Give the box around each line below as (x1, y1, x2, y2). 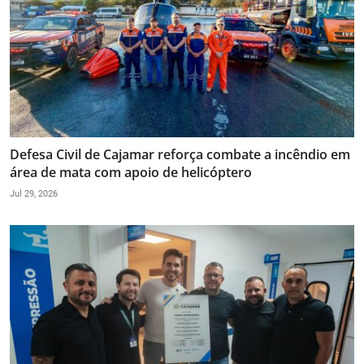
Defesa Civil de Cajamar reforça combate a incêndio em (10, 145, 350, 164)
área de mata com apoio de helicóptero (10, 163, 252, 182)
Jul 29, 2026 (10, 188, 58, 200)
